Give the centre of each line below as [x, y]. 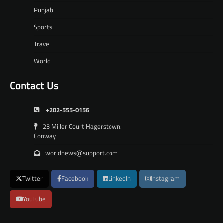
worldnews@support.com [82, 153]
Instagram [165, 179]
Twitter [33, 179]
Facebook [75, 179]
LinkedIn [119, 179]
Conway [45, 136]
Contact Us [34, 85]
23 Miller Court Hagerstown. [82, 127]
